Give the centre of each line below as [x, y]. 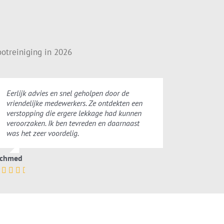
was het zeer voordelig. [42, 133]
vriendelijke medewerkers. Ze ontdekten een [74, 103]
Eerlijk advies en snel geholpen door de [67, 93]
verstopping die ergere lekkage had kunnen [74, 113]
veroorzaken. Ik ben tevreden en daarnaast [73, 123]
